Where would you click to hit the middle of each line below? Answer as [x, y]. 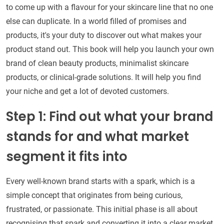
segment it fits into [67, 157]
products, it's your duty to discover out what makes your [104, 35]
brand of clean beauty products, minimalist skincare [97, 63]
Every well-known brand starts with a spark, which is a [100, 181]
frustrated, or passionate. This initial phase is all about [102, 209]
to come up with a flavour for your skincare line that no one [109, 7]
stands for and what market [97, 137]
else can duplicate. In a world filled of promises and [96, 21]
